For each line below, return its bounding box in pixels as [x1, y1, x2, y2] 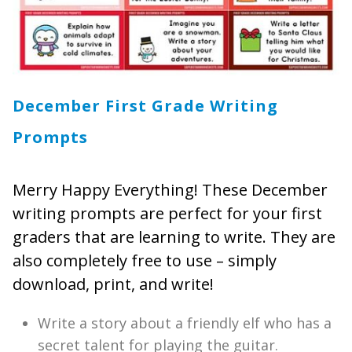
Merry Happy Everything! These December [13, 179, 328, 201]
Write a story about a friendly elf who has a [38, 313, 332, 333]
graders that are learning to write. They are [13, 226, 335, 248]
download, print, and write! [13, 273, 214, 295]
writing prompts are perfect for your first [13, 203, 322, 225]
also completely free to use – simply [13, 250, 277, 272]
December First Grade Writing [13, 95, 278, 117]
